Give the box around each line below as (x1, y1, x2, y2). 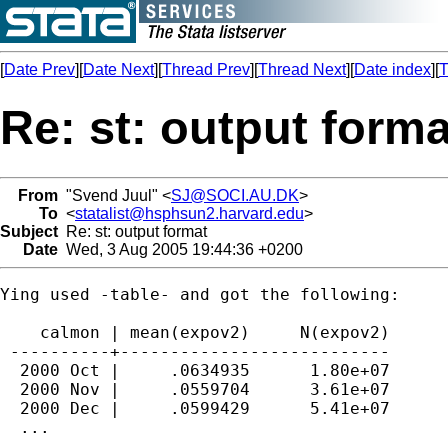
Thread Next (258, 61, 346, 78)
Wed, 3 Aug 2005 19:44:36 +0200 (58, 240, 303, 258)
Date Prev (4, 61, 75, 78)
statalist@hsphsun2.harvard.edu (75, 204, 304, 222)
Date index (354, 61, 431, 78)
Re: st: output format (58, 222, 207, 240)
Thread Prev (162, 61, 250, 78)
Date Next (83, 61, 154, 78)
